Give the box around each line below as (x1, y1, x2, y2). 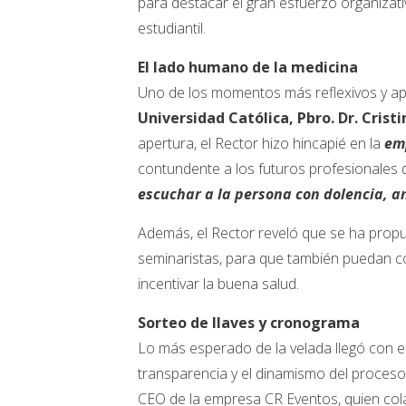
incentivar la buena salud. (138, 274, 299, 295)
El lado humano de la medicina (138, 57, 358, 78)
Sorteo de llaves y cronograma (138, 313, 360, 333)
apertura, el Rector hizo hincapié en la (138, 133, 384, 154)
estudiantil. (138, 18, 206, 39)
